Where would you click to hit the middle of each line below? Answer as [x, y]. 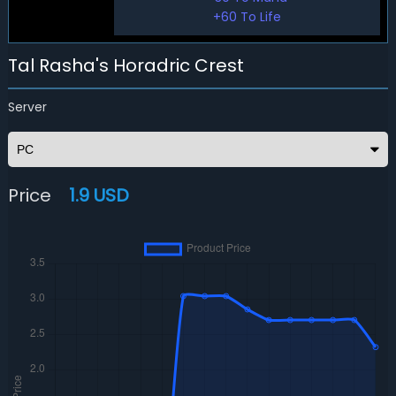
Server [27, 107]
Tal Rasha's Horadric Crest [126, 65]
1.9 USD [99, 195]
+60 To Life [247, 17]
